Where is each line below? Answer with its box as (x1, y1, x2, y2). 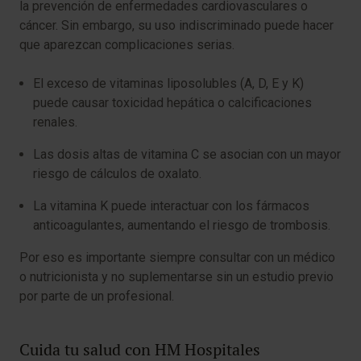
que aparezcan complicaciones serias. (19, 37, 241, 53)
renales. (33, 114, 81, 131)
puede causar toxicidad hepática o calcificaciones (33, 95, 312, 111)
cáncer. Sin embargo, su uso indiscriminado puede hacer (19, 18, 334, 34)
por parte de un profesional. (19, 288, 180, 305)
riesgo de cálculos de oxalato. (33, 166, 208, 182)
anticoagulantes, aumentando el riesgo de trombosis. (33, 218, 334, 234)
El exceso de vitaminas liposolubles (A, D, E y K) (33, 76, 304, 92)
